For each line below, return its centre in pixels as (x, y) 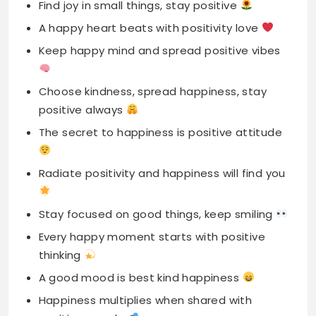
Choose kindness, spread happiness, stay (153, 13)
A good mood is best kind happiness (140, 200)
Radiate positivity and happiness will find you (162, 95)
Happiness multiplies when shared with (145, 222)
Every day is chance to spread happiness (153, 286)
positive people (83, 241)
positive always (82, 32)
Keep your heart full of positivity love (141, 263)
